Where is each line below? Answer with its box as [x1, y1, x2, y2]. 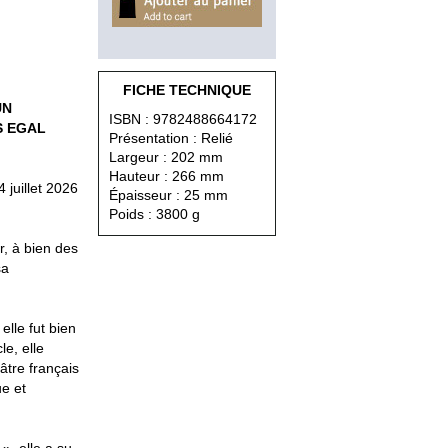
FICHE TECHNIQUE [123, 82, 251, 98]
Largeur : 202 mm [109, 149, 223, 165]
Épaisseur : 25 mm [109, 187, 228, 203]
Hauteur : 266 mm [109, 168, 224, 184]
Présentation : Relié [109, 130, 233, 146]
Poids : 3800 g [109, 206, 200, 222]
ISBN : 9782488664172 [109, 111, 257, 127]
